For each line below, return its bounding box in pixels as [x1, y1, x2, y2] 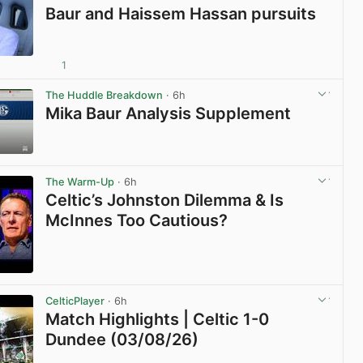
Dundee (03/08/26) [45, 330, 199, 350]
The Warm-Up [45, 175, 115, 188]
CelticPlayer [45, 295, 105, 308]
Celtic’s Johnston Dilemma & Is [45, 190, 284, 211]
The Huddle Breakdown [45, 88, 164, 101]
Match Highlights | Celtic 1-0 [45, 310, 270, 330]
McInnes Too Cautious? [45, 211, 228, 231]
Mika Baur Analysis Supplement [45, 103, 292, 123]
